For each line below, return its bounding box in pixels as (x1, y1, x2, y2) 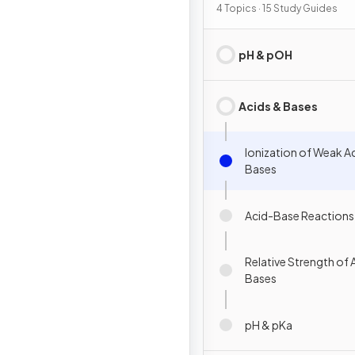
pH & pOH (239, 47, 292, 62)
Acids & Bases (239, 98, 318, 113)
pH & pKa (245, 317, 292, 332)
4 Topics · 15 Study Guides (216, 2, 338, 14)
